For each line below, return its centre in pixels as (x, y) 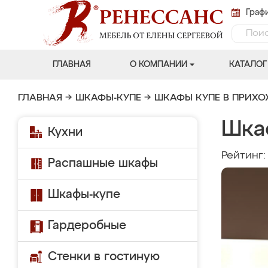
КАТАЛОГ (248, 65)
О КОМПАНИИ (158, 65)
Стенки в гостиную (104, 257)
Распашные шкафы (103, 163)
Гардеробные (87, 226)
